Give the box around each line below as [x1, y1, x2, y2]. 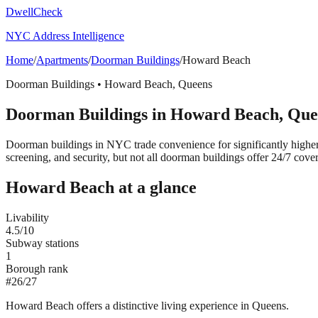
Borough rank [6, 262, 68, 275]
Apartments [36, 54, 88, 66]
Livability [6, 211, 49, 224]
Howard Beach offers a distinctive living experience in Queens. [6, 299, 289, 312]
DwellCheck [6, 6, 62, 18]
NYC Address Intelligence [6, 30, 124, 42]
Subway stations [6, 236, 79, 249]
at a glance [114, 177, 197, 197]
